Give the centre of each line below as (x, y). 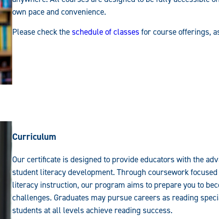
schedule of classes (105, 32)
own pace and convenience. (59, 11)
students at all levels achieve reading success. (92, 210)
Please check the (42, 32)
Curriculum (34, 137)
